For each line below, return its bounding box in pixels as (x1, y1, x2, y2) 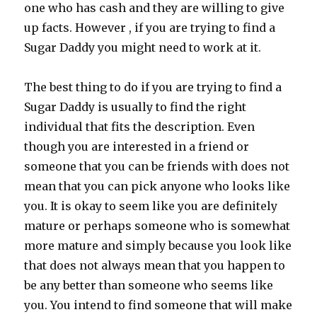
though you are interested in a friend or (24, 139, 250, 154)
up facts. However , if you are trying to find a (24, 21, 276, 35)
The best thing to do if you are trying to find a (24, 80, 282, 94)
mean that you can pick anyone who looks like (24, 179, 291, 193)
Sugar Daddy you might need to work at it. (24, 40, 262, 54)
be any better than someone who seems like (24, 278, 274, 292)
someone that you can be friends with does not (24, 159, 290, 173)
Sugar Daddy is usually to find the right (24, 100, 247, 114)
